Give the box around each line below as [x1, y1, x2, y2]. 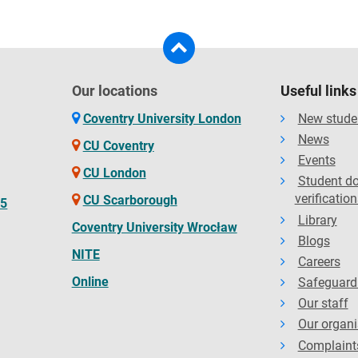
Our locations [71, 82, 157, 99]
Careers [297, 253, 340, 269]
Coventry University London [82, 110, 241, 126]
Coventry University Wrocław [71, 219, 237, 235]
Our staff [297, 296, 348, 312]
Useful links [280, 82, 356, 99]
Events [297, 153, 336, 169]
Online [71, 273, 109, 289]
